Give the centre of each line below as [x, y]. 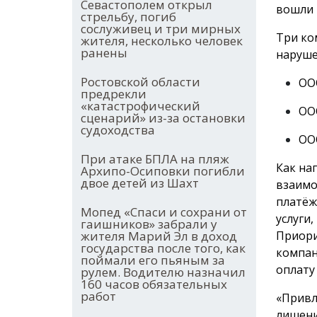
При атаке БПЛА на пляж [155, 159]
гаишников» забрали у [149, 224]
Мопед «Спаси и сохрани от [164, 212]
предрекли [114, 94]
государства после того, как [163, 248]
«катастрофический [140, 106]
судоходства [118, 130]
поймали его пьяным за [153, 260]
